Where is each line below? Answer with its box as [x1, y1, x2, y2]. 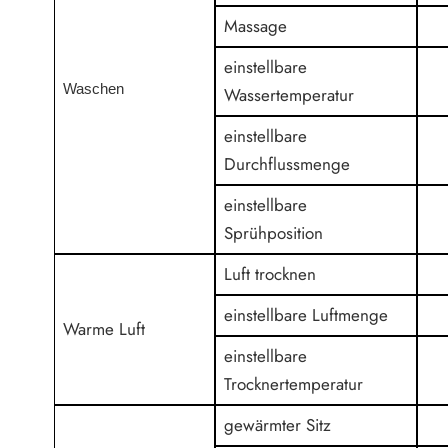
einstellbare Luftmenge [224, 303, 389, 327]
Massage [224, 14, 288, 38]
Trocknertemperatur [224, 372, 364, 396]
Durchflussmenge [224, 152, 351, 176]
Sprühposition [224, 221, 324, 245]
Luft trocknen [224, 262, 317, 286]
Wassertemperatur [224, 83, 355, 107]
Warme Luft [63, 317, 146, 341]
